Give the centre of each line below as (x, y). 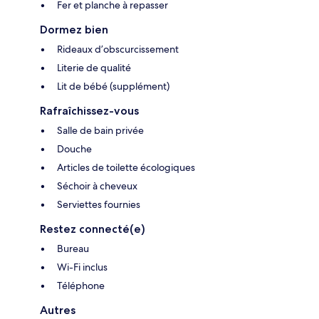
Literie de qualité (94, 68)
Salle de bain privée (100, 131)
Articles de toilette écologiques (126, 168)
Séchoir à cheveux (97, 186)
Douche (74, 149)
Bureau (73, 249)
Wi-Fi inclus (82, 267)
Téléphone (81, 286)
